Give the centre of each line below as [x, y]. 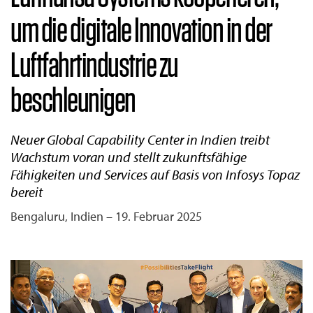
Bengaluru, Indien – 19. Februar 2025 [106, 216]
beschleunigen [73, 99]
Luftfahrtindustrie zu [94, 64]
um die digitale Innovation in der [141, 29]
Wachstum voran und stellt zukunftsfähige [129, 157]
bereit [27, 192]
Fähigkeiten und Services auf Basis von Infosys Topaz [155, 174]
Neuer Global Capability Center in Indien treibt [140, 139]
